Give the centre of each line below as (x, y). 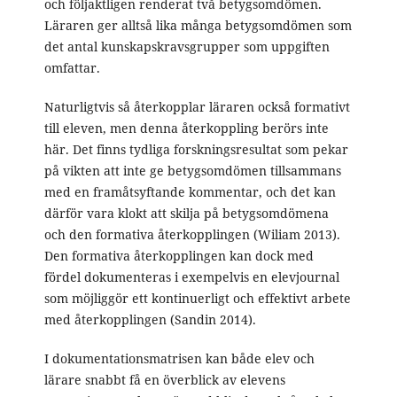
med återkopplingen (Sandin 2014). (150, 320)
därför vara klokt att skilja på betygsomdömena (186, 214)
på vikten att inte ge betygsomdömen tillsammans (192, 171)
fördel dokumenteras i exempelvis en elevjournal (191, 277)
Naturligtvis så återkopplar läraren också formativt (197, 107)
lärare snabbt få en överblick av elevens (164, 380)
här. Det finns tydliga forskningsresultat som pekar (196, 150)
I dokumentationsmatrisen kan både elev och (179, 359)
